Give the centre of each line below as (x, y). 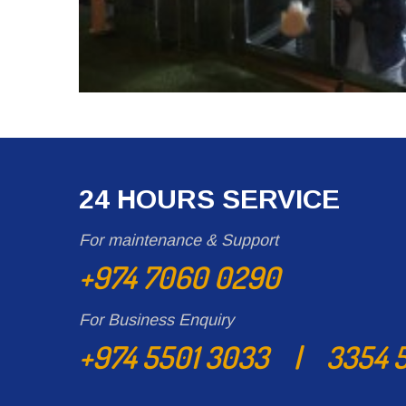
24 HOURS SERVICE (209, 199)
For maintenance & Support (179, 240)
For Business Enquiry (156, 320)
